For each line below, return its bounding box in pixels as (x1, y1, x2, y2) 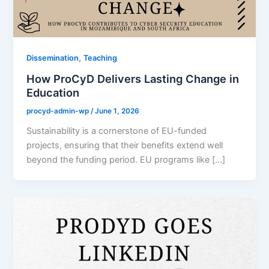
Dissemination (26, 53, 79, 62)
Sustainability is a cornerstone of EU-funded (26, 125, 207, 137)
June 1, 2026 (95, 107, 140, 116)
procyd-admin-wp (26, 107, 91, 116)
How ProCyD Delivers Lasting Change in (26, 72, 240, 86)
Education (26, 86, 80, 100)
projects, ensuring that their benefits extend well (26, 140, 223, 151)
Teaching (83, 53, 118, 62)
